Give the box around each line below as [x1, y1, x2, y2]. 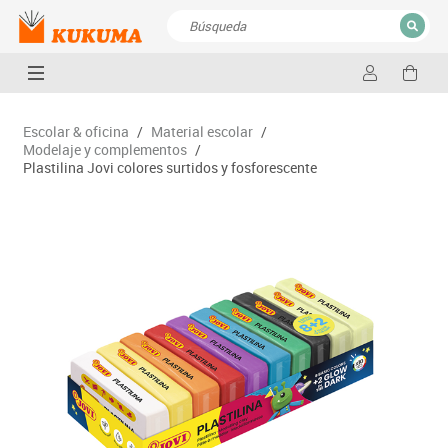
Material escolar [150, 121, 253, 141]
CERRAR [358, 67, 413, 86]
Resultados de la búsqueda [166, 71, 360, 94]
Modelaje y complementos [22, 139, 187, 159]
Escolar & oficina [22, 121, 129, 141]
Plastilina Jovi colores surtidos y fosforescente [22, 157, 317, 177]
